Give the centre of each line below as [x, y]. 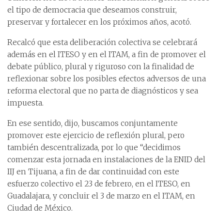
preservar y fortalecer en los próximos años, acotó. [99, 22]
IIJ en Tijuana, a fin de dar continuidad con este [93, 172]
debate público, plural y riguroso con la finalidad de [101, 67]
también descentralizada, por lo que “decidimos [94, 148]
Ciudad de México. [40, 208]
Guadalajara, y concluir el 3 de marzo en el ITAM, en [101, 196]
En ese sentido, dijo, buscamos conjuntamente [93, 124]
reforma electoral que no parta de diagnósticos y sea [103, 91]
